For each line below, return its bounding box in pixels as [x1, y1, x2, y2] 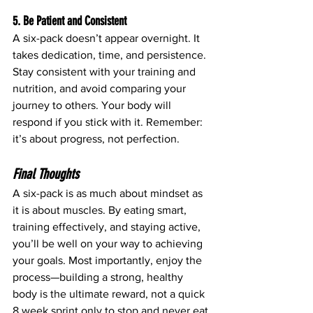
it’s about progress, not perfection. [13, 133, 180, 145]
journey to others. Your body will [13, 99, 174, 112]
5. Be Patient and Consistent [13, 13, 126, 29]
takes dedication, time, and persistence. [13, 49, 209, 61]
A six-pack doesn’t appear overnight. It [13, 32, 203, 45]
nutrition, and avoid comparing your [13, 82, 189, 95]
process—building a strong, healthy [13, 271, 186, 284]
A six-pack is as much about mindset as [13, 187, 205, 200]
